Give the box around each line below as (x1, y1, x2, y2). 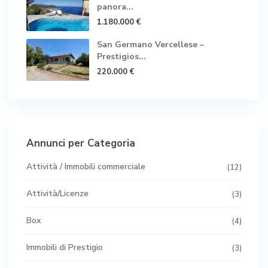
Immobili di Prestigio (26, 241, 103, 253)
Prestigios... (97, 50, 146, 62)
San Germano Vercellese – (97, 38, 204, 50)
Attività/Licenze (26, 187, 89, 199)
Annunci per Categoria (26, 136, 135, 150)
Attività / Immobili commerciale (26, 160, 145, 172)
